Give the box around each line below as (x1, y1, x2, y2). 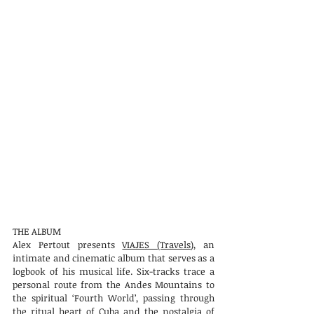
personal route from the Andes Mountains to (13, 278, 214, 291)
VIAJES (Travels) (122, 238, 194, 251)
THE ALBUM (13, 225, 61, 238)
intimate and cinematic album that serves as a (13, 252, 214, 264)
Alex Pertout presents (13, 238, 123, 251)
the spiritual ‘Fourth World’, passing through (13, 292, 214, 304)
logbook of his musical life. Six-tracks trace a (13, 265, 214, 278)
